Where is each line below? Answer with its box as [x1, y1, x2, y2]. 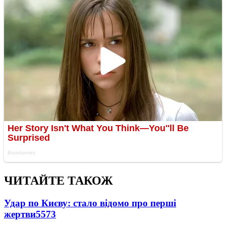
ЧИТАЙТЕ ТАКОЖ [4, 174, 113, 188]
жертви [4, 209, 36, 220]
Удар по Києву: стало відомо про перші [4, 198, 176, 209]
